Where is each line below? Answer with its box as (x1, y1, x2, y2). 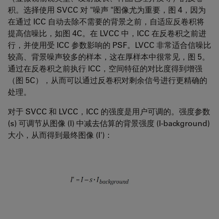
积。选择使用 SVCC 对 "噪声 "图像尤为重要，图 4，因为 (8, 4, 206, 15)
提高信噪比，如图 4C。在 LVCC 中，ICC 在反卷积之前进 (8, 27, 206, 38)
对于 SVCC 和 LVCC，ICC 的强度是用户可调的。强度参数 (8, 106, 210, 116)
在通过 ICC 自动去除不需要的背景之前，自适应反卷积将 (8, 16, 204, 26)
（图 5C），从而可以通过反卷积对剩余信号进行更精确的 (8, 74, 207, 85)
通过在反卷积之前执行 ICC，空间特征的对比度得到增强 (8, 63, 202, 73)
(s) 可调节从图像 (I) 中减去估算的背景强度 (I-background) (8, 117, 210, 128)
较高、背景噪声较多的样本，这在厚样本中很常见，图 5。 (8, 51, 210, 62)
